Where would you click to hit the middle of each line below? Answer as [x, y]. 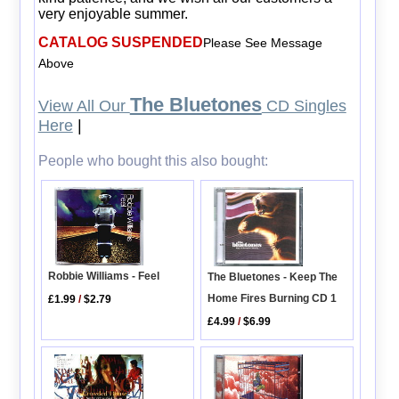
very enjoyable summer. [113, 13]
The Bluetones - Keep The [273, 277]
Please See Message [262, 42]
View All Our [84, 106]
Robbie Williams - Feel [104, 276]
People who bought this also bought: [153, 160]
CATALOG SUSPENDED [120, 42]
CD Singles [304, 106]
